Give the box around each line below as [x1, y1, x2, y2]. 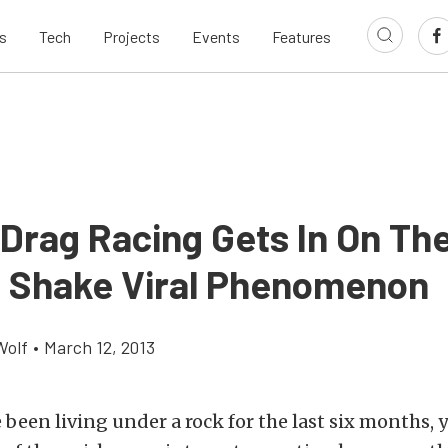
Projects [103, 26, 160, 46]
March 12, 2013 [44, 336, 155, 358]
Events [192, 26, 240, 46]
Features [272, 26, 331, 46]
